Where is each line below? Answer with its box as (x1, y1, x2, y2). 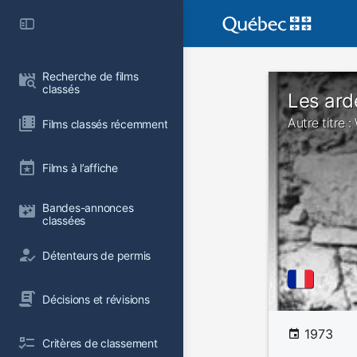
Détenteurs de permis (42, 248, 151, 262)
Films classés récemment (42, 116, 168, 131)
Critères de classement (42, 335, 158, 350)
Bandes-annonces (42, 201, 137, 214)
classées (42, 214, 86, 227)
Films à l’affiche (42, 160, 118, 175)
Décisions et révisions (42, 292, 150, 306)
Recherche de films (42, 69, 142, 83)
